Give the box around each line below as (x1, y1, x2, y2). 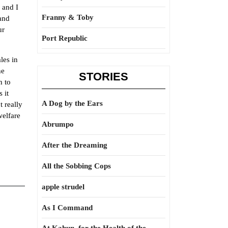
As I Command (42, 204, 93, 212)
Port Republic (42, 34, 88, 42)
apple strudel (42, 183, 84, 191)
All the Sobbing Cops (42, 162, 111, 170)
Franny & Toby (42, 13, 94, 21)
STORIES (79, 70, 128, 83)
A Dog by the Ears (42, 99, 103, 107)
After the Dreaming (42, 141, 107, 149)
